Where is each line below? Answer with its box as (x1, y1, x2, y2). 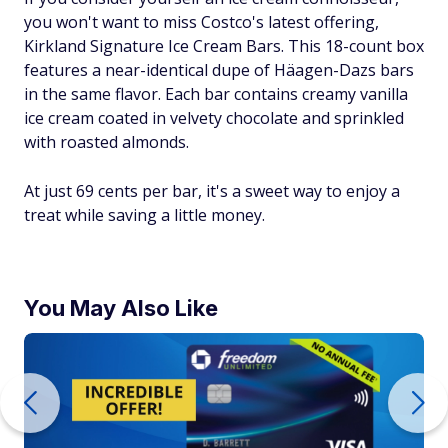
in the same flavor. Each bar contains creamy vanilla (24, 82, 408, 105)
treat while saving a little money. (24, 203, 265, 226)
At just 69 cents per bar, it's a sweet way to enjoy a (24, 179, 400, 202)
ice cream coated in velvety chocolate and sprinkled (24, 106, 404, 129)
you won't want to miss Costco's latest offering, (24, 10, 379, 33)
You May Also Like (24, 294, 218, 321)
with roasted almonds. (24, 130, 189, 153)
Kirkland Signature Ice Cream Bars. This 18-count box (24, 34, 424, 57)
